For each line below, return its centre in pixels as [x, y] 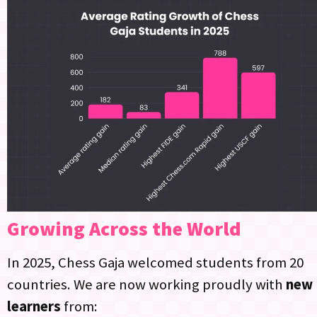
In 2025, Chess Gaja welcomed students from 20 [155, 262]
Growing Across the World [124, 228]
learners [34, 306]
